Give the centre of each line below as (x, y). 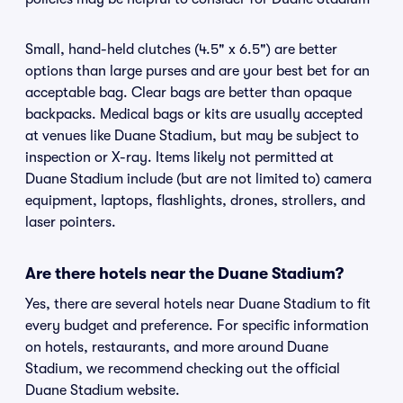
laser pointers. (71, 222)
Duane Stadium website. (103, 390)
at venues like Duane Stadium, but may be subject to (192, 136)
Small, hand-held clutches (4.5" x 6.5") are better (181, 49)
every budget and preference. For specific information (197, 326)
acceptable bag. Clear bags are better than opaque (188, 93)
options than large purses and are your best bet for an (197, 71)
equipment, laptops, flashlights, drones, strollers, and (195, 201)
